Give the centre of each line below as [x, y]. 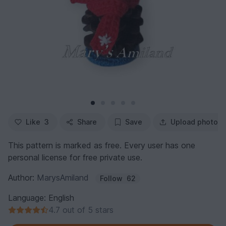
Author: [22, 177]
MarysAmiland [63, 177]
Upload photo [194, 122]
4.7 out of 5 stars [81, 210]
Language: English [41, 197]
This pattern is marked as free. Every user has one [102, 145]
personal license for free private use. [75, 157]
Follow [111, 178]
